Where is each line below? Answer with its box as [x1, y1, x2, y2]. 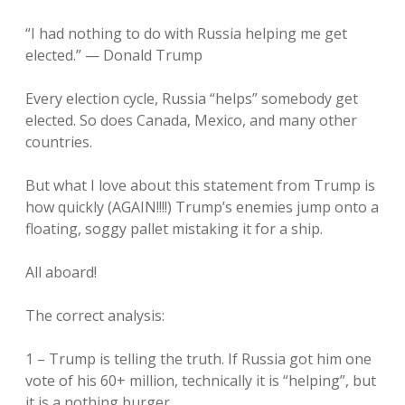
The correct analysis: [25, 306, 165, 325]
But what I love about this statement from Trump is [25, 175, 375, 195]
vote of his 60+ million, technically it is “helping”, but [25, 371, 376, 391]
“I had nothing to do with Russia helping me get [25, 24, 347, 43]
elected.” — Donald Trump [25, 45, 202, 65]
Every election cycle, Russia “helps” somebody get [25, 89, 358, 108]
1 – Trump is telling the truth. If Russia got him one [25, 349, 372, 369]
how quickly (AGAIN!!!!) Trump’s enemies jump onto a [25, 197, 379, 217]
